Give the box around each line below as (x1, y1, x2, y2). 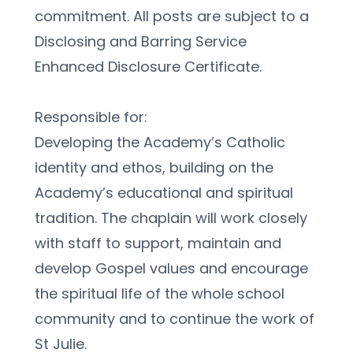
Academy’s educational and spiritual (35, 183, 293, 203)
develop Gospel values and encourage (35, 258, 308, 279)
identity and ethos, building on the (35, 158, 273, 178)
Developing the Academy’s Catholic (35, 132, 285, 153)
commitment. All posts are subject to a (35, 6, 309, 27)
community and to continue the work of (35, 309, 314, 329)
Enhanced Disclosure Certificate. (35, 57, 262, 77)
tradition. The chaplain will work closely (35, 208, 307, 229)
